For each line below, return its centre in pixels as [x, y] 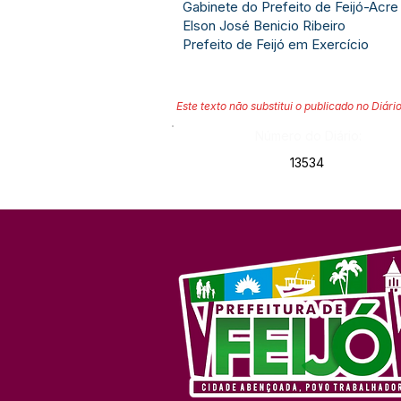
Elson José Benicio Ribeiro [264, 26]
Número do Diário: [308, 136]
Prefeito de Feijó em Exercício [276, 44]
